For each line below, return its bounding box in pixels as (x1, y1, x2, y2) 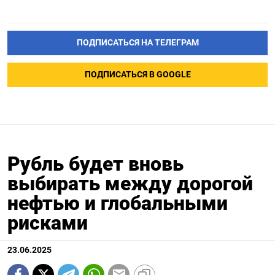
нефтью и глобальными (7, 191, 228, 215)
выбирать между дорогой (7, 171, 253, 195)
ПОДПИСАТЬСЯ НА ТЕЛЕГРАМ (76, 37, 199, 48)
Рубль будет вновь (7, 152, 184, 176)
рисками (7, 211, 88, 234)
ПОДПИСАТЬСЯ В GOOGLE (84, 69, 191, 80)
